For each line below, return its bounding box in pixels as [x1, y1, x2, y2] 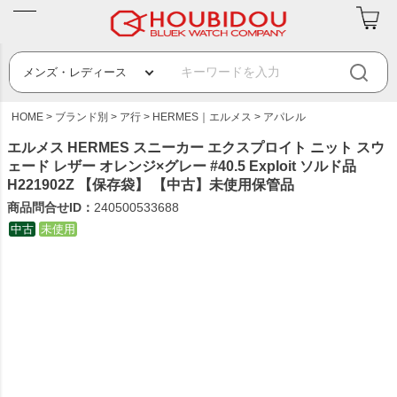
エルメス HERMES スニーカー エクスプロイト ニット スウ [7, 140, 385, 155]
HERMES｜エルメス [152, 111, 252, 123]
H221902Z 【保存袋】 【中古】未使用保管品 [7, 177, 294, 192]
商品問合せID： [7, 200, 94, 214]
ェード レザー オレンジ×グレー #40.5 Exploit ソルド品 [7, 159, 356, 174]
